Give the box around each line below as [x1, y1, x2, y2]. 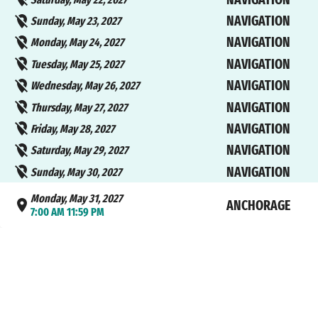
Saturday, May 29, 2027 [31, 143, 128, 158]
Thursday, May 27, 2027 [31, 100, 128, 114]
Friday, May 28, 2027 [31, 121, 115, 136]
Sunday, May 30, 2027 [31, 165, 122, 179]
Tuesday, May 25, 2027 [31, 57, 124, 71]
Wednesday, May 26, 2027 [31, 79, 140, 93]
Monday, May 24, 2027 [31, 35, 124, 50]
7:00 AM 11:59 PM [31, 205, 105, 219]
